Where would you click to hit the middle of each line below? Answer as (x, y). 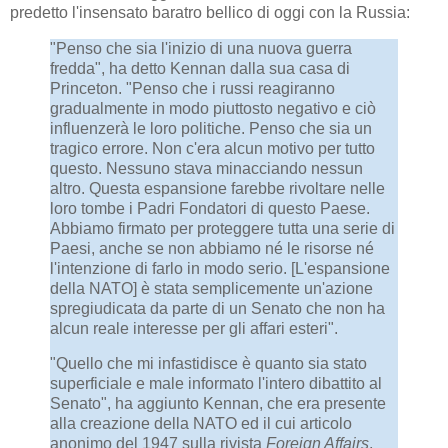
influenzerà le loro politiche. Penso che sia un (211, 128)
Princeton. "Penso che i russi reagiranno (192, 88)
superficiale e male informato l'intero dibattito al (216, 384)
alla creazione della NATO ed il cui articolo (201, 424)
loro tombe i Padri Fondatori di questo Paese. (210, 208)
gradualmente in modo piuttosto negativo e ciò (213, 108)
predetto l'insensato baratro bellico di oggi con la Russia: (210, 12)
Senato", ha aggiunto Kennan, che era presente (218, 404)
